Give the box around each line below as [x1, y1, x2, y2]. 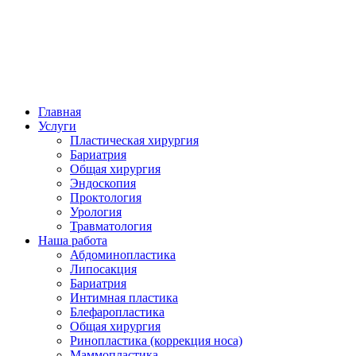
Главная [38, 105, 81, 118]
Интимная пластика [70, 291, 178, 304]
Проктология [70, 191, 141, 204]
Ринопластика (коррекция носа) [70, 334, 242, 347]
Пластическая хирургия [70, 133, 199, 147]
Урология [70, 205, 122, 219]
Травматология [70, 219, 152, 233]
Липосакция [70, 262, 137, 276]
